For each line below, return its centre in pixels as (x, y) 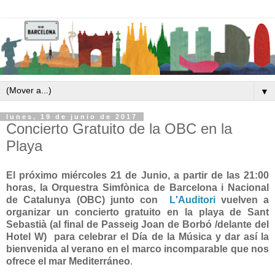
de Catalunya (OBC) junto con (88, 199)
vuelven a (242, 199)
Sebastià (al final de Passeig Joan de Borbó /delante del (137, 224)
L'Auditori (192, 199)
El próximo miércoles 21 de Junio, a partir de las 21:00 (137, 175)
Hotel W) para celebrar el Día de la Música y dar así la (137, 236)
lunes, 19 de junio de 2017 (72, 116)
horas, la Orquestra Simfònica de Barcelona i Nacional (137, 187)
